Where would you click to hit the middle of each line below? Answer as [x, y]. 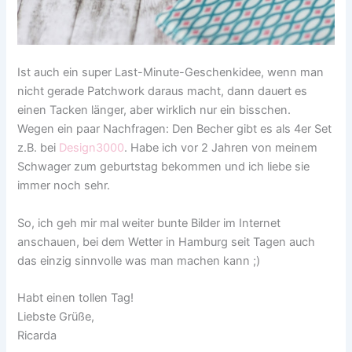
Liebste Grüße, [56, 317]
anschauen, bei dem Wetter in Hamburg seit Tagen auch [167, 242]
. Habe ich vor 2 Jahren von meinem [221, 148]
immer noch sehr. [64, 186]
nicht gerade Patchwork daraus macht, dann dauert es [163, 92]
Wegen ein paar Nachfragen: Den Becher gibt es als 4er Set [175, 129]
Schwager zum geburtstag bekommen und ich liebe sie [164, 167]
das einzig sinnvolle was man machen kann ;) [139, 260]
